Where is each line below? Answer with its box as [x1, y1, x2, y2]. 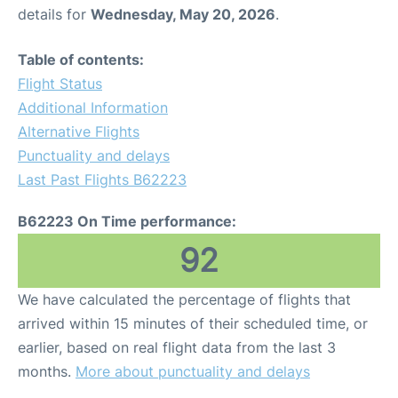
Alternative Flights [18, 123, 139, 140]
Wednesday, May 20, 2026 [91, 5, 275, 23]
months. [18, 362, 76, 380]
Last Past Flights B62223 [18, 171, 187, 188]
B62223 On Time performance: [18, 212, 236, 230]
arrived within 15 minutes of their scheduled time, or [18, 314, 368, 332]
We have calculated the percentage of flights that [18, 291, 351, 308]
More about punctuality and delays [76, 362, 310, 380]
